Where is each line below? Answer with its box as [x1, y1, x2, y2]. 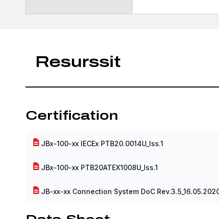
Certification [25, 108, 118, 122]
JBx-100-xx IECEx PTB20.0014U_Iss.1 [41, 139, 163, 148]
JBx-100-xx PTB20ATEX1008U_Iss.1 [41, 163, 158, 172]
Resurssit [35, 53, 121, 70]
